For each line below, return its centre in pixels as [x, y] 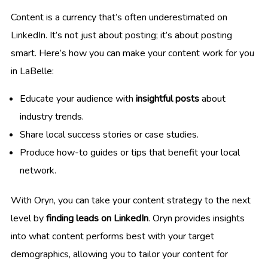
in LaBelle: [32, 71]
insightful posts [167, 99]
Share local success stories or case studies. [109, 135]
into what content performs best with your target [112, 237]
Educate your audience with [78, 99]
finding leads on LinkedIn [97, 219]
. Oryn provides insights [197, 219]
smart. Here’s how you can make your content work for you [133, 54]
